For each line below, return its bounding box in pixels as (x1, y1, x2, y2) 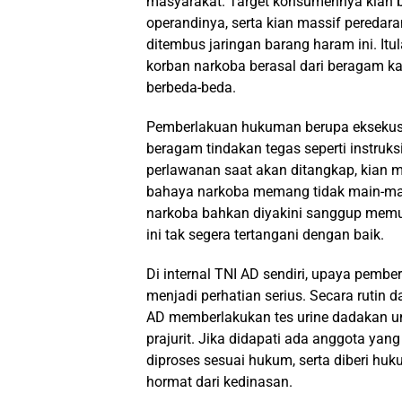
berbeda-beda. (146, 79, 236, 96)
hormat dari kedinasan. (146, 373, 293, 390)
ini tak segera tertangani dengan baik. (146, 226, 384, 243)
